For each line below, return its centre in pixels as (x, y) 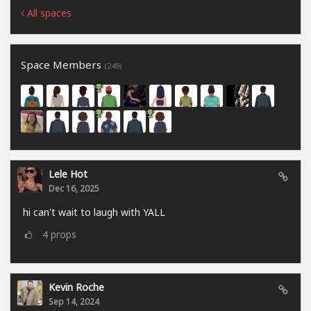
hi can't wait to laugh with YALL (94, 212)
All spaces (48, 13)
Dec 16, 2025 (74, 188)
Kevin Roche (76, 287)
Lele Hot (68, 174)
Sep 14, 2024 (74, 302)
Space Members (62, 65)
